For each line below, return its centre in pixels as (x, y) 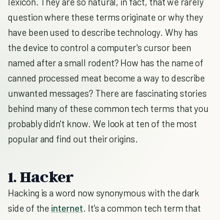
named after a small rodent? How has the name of (106, 63)
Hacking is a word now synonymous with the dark (104, 193)
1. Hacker (41, 176)
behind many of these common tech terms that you (109, 108)
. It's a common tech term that (142, 208)
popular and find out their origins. (73, 139)
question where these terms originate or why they (106, 17)
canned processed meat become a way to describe (107, 78)
